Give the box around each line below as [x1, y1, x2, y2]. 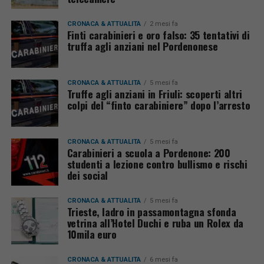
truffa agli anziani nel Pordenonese [67, 38, 218, 54]
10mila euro [67, 226, 117, 242]
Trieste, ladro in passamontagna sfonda [67, 204, 236, 219]
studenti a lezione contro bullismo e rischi [67, 156, 247, 171]
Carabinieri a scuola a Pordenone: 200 [67, 145, 230, 160]
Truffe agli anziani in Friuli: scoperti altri [67, 86, 242, 101]
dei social [67, 167, 108, 183]
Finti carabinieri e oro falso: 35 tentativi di [67, 27, 250, 42]
